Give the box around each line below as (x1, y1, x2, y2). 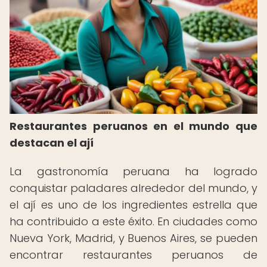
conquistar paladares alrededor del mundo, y (10, 181, 257, 195)
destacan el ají (10, 135, 94, 150)
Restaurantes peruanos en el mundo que (10, 119, 257, 133)
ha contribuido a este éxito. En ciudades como (10, 214, 257, 229)
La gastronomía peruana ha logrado (10, 164, 257, 179)
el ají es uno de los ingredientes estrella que (10, 197, 257, 212)
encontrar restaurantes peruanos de (10, 247, 257, 262)
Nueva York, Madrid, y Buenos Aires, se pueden (10, 231, 257, 246)
